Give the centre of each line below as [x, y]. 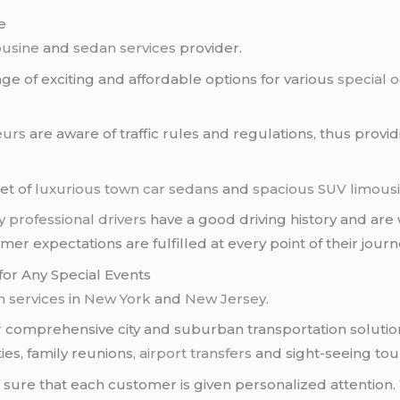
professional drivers [78, 220]
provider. [209, 48]
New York [118, 298]
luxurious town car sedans [127, 188]
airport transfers [196, 354]
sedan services [125, 48]
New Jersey [226, 298]
